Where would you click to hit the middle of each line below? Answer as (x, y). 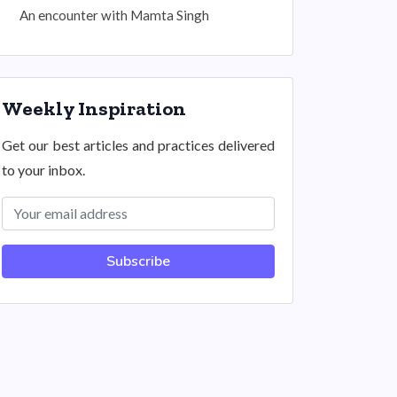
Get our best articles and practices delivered (138, 145)
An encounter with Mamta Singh (114, 15)
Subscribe (138, 261)
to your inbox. (43, 170)
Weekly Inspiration (94, 109)
